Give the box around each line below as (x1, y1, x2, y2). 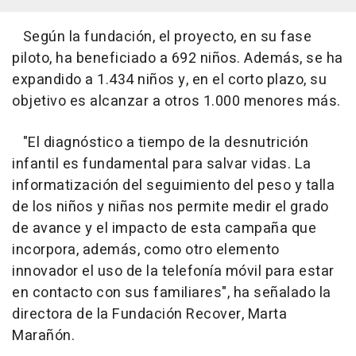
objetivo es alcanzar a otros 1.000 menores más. (12, 91, 341, 113)
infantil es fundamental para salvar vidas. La (12, 153, 311, 176)
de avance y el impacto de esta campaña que (12, 218, 316, 240)
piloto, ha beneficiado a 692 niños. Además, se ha (12, 48, 343, 70)
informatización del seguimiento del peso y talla (12, 175, 335, 197)
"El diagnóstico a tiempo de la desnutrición (12, 132, 308, 154)
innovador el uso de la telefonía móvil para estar (12, 261, 335, 283)
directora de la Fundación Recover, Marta (12, 304, 287, 326)
